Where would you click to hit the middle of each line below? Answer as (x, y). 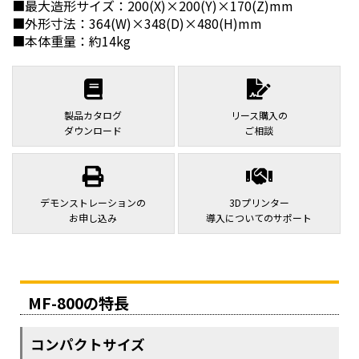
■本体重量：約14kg (71, 40)
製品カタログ (93, 115)
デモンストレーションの (93, 202)
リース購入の (259, 115)
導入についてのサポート (259, 217)
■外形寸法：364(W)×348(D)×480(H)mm (137, 23)
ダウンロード (93, 130)
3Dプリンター (259, 202)
